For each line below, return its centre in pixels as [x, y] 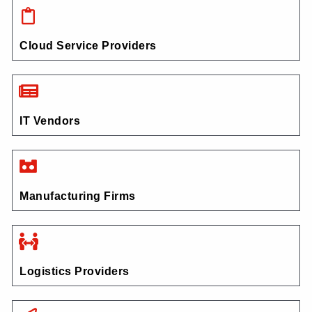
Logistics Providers [75, 272]
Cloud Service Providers [88, 46]
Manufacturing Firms [78, 196]
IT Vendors [50, 121]
